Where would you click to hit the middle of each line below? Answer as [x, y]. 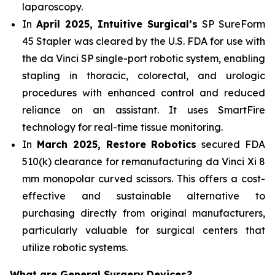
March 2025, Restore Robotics [117, 145]
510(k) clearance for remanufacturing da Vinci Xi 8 [144, 162]
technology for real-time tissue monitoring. [122, 127]
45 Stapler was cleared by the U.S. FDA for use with [144, 41]
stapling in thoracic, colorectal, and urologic [144, 76]
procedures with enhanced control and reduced [144, 93]
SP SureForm [231, 24]
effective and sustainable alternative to [144, 196]
